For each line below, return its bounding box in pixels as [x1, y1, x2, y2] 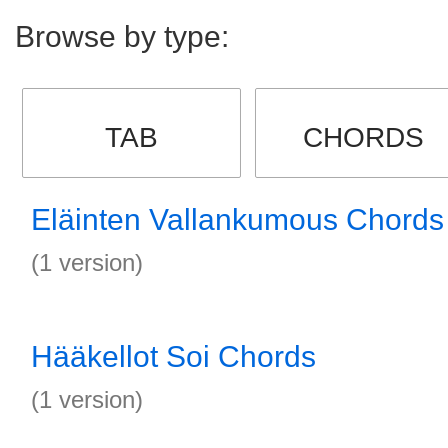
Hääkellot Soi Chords [31, 340, 316, 373]
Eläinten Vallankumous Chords [31, 203, 444, 236]
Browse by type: [15, 20, 229, 53]
